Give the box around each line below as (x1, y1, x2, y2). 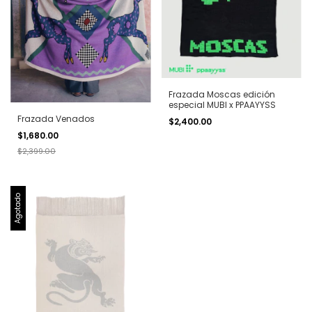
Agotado (13, 192, 23, 224)
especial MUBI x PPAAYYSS (168, 99, 276, 111)
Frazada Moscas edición (168, 88, 275, 101)
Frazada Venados (17, 112, 95, 125)
